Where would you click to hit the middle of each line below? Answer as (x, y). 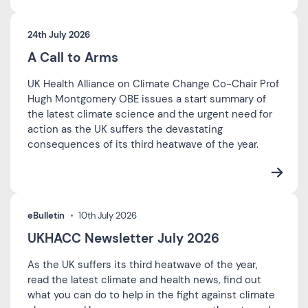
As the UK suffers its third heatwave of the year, (143, 264)
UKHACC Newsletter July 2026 (123, 238)
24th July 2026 (59, 34)
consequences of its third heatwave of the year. (143, 144)
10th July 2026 (108, 215)
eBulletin (46, 215)
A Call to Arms (73, 57)
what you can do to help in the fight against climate (151, 295)
